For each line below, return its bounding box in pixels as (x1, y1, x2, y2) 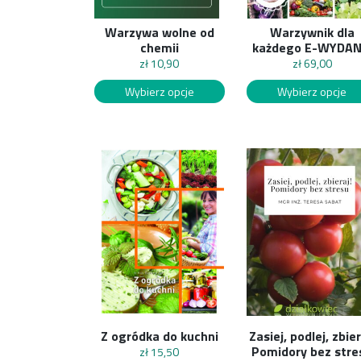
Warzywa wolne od (104, 23, 214, 43)
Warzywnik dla (269, 23, 355, 43)
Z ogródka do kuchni (100, 326, 218, 346)
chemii (139, 38, 179, 58)
